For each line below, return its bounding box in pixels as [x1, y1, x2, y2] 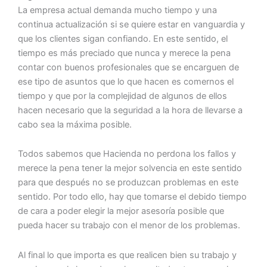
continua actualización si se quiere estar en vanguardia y [18, 18, 245, 30]
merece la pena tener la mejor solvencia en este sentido [18, 163, 242, 174]
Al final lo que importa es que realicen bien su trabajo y [18, 249, 237, 260]
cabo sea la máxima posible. [18, 119, 132, 130]
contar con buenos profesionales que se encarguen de [18, 61, 239, 73]
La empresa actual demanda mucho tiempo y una [18, 4, 217, 15]
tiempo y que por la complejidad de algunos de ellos [18, 90, 227, 101]
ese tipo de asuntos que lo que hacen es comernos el [18, 76, 234, 87]
